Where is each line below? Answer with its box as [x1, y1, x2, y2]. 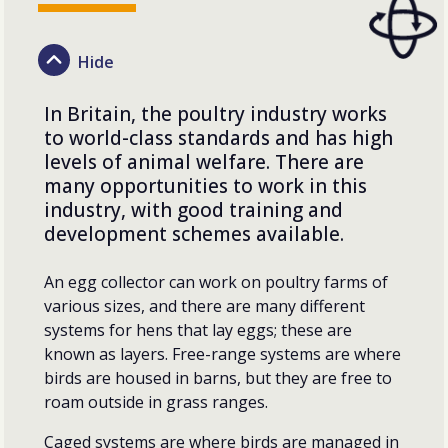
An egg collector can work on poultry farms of [44, 270, 388, 293]
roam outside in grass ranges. [44, 390, 272, 413]
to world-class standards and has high [44, 124, 393, 151]
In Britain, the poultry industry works [44, 100, 387, 127]
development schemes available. [44, 220, 344, 247]
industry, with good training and [44, 196, 343, 223]
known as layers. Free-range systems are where [44, 342, 401, 365]
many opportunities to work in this [44, 172, 367, 199]
